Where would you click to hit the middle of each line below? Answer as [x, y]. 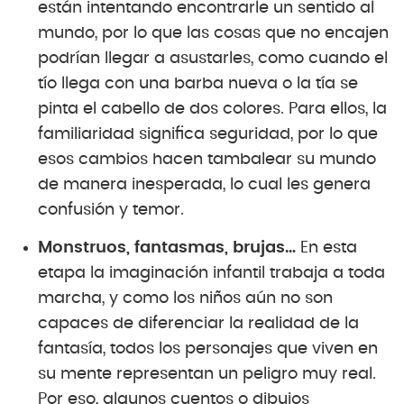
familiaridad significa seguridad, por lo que [208, 134]
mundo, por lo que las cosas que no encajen [213, 33]
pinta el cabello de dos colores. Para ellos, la [212, 109]
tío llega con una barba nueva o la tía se [198, 83]
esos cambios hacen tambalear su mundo [207, 159]
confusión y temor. [111, 210]
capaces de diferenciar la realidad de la [198, 323]
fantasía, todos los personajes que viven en [208, 349]
